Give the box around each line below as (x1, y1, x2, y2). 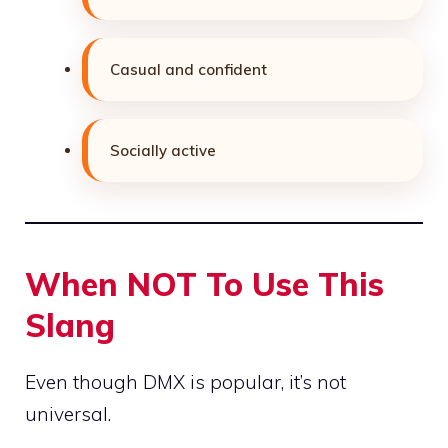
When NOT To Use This (25, 263, 384, 304)
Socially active (110, 140, 216, 160)
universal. (25, 401, 111, 426)
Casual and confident (110, 59, 267, 79)
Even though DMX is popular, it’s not (25, 369, 346, 394)
